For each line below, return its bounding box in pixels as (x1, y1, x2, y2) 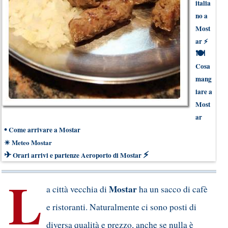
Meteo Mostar (12, 137, 52, 148)
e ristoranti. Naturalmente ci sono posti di (46, 201, 196, 213)
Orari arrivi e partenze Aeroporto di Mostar (13, 150, 141, 161)
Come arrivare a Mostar (9, 125, 80, 135)
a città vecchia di (46, 183, 109, 195)
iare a (195, 87, 212, 97)
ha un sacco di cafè (137, 183, 208, 195)
